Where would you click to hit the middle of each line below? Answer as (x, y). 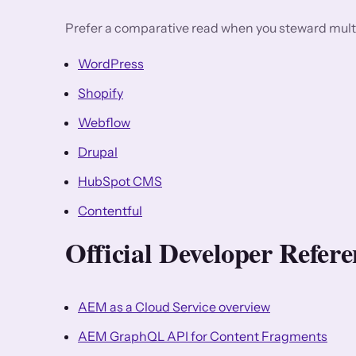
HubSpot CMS (120, 181)
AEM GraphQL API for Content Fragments (203, 336)
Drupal (98, 151)
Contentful (110, 210)
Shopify (101, 93)
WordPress (111, 63)
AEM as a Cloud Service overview (174, 306)
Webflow (104, 122)
